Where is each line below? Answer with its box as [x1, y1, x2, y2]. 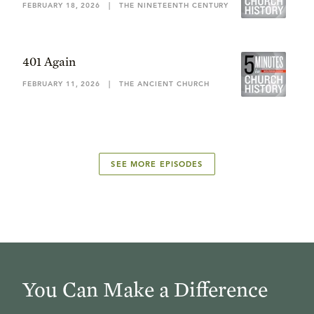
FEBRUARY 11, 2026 [22, 79, 101, 88]
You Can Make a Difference [22, 276, 268, 301]
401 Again [22, 54, 76, 69]
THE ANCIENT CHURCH [119, 79, 210, 88]
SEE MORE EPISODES [111, 159, 203, 169]
